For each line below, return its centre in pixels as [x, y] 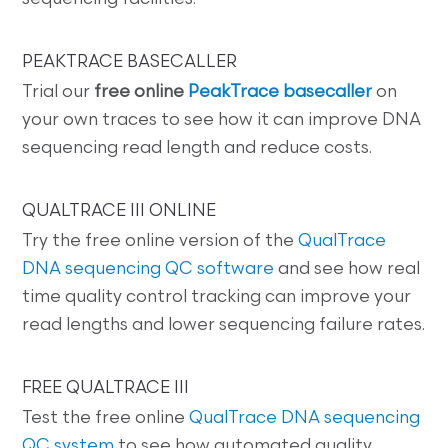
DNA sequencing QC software [148, 270]
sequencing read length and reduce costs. [197, 149]
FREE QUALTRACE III [106, 389]
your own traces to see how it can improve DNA [222, 121]
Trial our [58, 93]
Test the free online [106, 419]
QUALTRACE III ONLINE [119, 212]
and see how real [347, 270]
